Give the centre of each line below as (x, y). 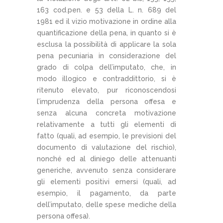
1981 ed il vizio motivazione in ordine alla (107, 21)
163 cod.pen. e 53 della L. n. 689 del (107, 10)
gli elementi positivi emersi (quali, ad (107, 181)
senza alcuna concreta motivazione (107, 113)
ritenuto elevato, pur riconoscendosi (107, 90)
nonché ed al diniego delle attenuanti (107, 159)
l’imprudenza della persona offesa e (107, 101)
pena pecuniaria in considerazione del (107, 56)
